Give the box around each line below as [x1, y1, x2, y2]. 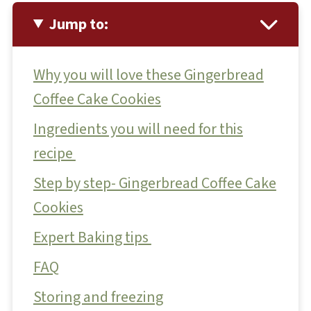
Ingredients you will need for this [33, 117, 243, 140]
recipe [33, 142, 76, 165]
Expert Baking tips [33, 226, 151, 249]
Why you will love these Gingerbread [33, 63, 264, 86]
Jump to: [49, 12, 109, 35]
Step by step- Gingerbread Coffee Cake [33, 171, 276, 194]
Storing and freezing [33, 285, 163, 308]
